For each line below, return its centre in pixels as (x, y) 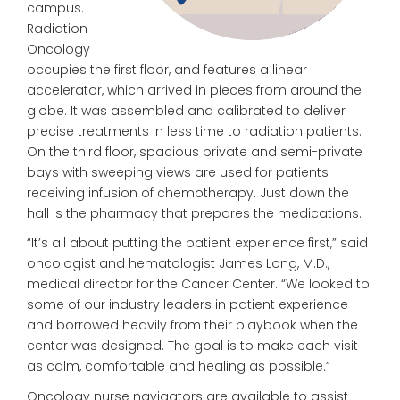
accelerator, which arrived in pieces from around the (194, 90)
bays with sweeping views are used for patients (178, 172)
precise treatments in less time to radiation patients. (194, 131)
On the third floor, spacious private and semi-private (195, 151)
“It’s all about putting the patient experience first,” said (197, 243)
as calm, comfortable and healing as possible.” (179, 367)
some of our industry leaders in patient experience (187, 305)
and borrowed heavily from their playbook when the (192, 325)
